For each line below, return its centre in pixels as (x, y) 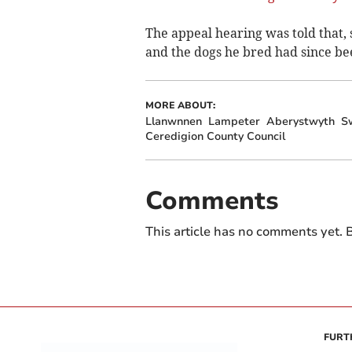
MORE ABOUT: (180, 105)
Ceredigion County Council (215, 136)
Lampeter (234, 121)
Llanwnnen (173, 121)
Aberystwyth (300, 121)
